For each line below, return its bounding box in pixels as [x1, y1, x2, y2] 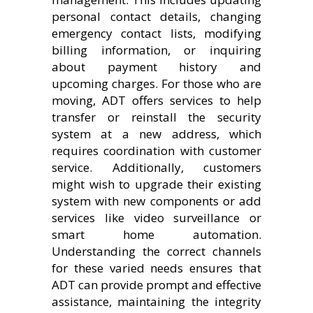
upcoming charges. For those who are [52, 75, 261, 92]
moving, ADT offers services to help [52, 92, 261, 108]
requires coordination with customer [52, 142, 261, 159]
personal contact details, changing [52, 8, 261, 24]
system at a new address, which [52, 125, 261, 142]
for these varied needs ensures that [52, 259, 261, 276]
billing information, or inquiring [52, 41, 261, 58]
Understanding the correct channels [52, 242, 261, 259]
